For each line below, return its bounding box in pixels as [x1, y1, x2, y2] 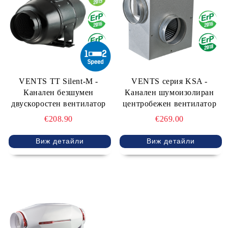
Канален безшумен [23, 88, 94, 97]
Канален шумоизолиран [125, 88, 214, 97]
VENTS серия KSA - [131, 76, 208, 85]
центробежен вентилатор [122, 99, 217, 108]
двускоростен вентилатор [11, 99, 106, 108]
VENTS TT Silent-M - [19, 76, 98, 85]
